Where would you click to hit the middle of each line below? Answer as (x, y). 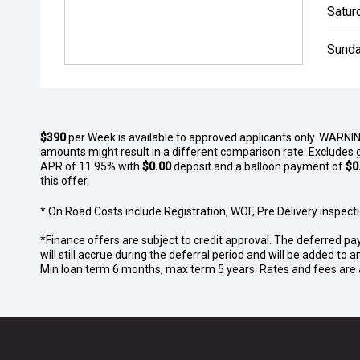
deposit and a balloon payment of (258, 166)
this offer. (65, 180)
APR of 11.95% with (91, 166)
